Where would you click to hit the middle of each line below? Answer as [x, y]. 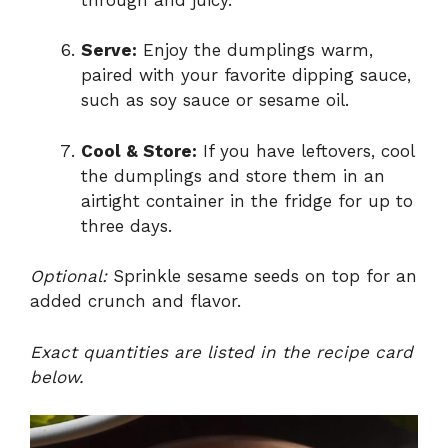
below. [57, 376]
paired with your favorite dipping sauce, [246, 75]
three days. [126, 225]
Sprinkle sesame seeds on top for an [262, 276]
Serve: [109, 50]
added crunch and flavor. [135, 301]
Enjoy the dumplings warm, [255, 50]
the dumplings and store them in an [233, 175]
